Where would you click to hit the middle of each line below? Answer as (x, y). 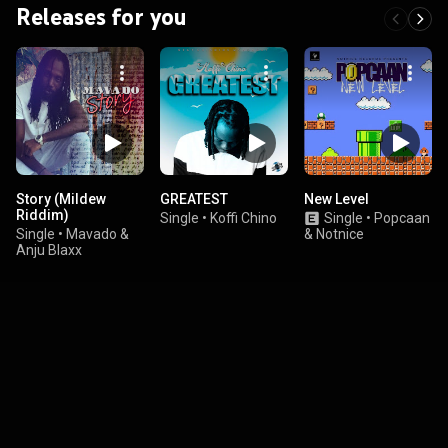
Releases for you (101, 16)
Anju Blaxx (49, 250)
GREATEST (194, 199)
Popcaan (402, 218)
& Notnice (334, 234)
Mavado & (97, 234)
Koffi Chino (243, 218)
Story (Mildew (61, 199)
